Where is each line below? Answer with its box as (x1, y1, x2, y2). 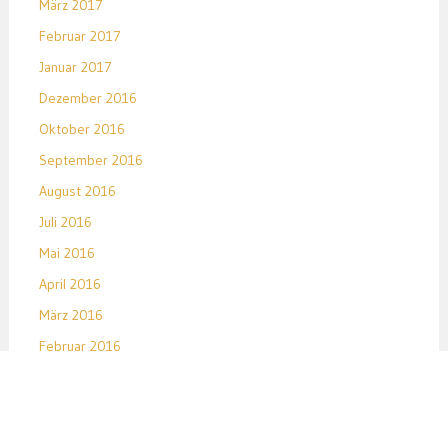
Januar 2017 (38, 58, 112, 77)
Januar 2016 (38, 368, 112, 387)
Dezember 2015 (38, 399, 137, 418)
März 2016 (38, 306, 103, 325)
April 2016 (38, 275, 101, 294)
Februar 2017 (38, 27, 121, 46)
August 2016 (38, 182, 116, 201)
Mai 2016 (38, 244, 95, 263)
